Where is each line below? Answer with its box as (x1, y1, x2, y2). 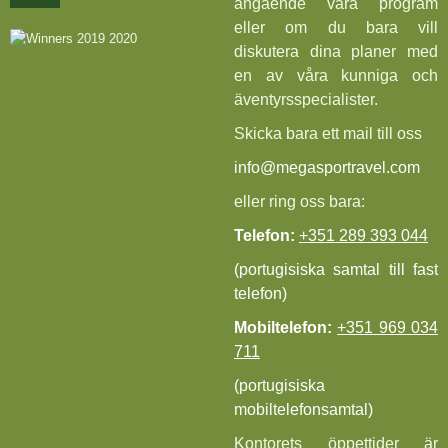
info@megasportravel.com (234, 159, 420, 177)
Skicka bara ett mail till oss (234, 125, 422, 143)
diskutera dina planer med (234, 43, 438, 61)
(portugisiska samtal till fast (234, 261, 438, 279)
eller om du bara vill (234, 19, 438, 37)
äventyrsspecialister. (234, 91, 378, 109)
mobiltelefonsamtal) (234, 401, 373, 419)
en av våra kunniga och (234, 67, 438, 85)
